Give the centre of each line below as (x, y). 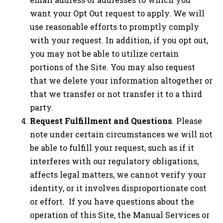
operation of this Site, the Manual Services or (120, 215)
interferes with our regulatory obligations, (114, 161)
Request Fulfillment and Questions (101, 120)
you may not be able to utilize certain (104, 53)
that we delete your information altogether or (121, 80)
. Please (187, 120)
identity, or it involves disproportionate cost (118, 188)
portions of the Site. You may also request (112, 67)
